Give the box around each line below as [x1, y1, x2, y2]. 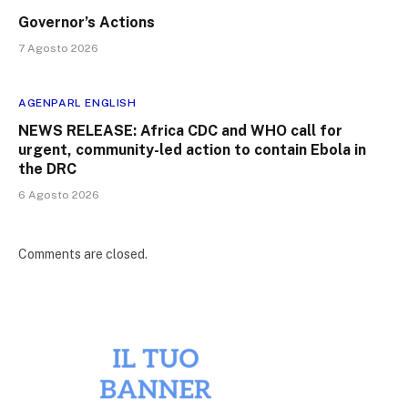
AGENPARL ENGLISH [18, 96, 137, 109]
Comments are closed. [18, 246, 148, 261]
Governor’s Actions [18, 13, 155, 31]
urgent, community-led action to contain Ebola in [18, 140, 366, 158]
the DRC [18, 159, 76, 178]
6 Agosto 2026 [18, 188, 99, 201]
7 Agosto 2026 [18, 41, 98, 55]
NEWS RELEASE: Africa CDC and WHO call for [18, 121, 342, 139]
